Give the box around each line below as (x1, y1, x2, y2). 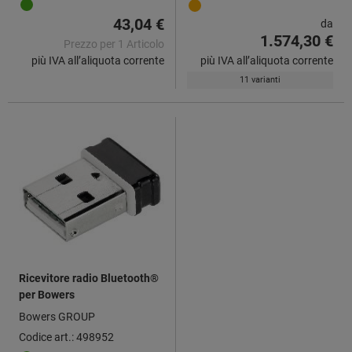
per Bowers (19, 288, 75, 301)
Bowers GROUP (19, 310, 95, 323)
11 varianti (240, 74, 280, 85)
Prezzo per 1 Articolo (64, 37, 164, 50)
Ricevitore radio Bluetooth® (19, 271, 159, 284)
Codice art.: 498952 (19, 330, 114, 343)
